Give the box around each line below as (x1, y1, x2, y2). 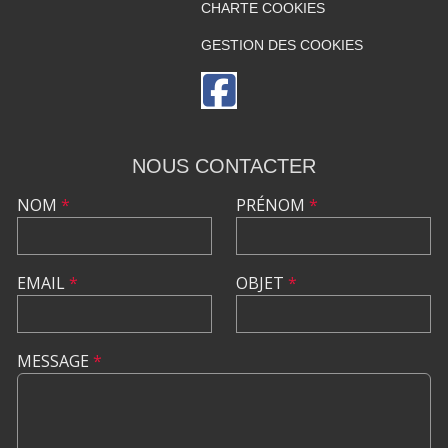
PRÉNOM (236, 194, 309, 216)
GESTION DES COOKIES (200, 37, 363, 53)
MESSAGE (17, 350, 93, 372)
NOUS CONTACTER (132, 155, 316, 177)
